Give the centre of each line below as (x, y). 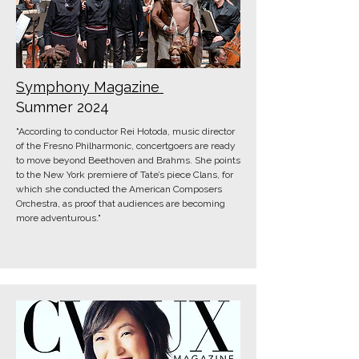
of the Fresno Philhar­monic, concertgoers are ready (126, 146)
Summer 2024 (63, 107)
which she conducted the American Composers (119, 189)
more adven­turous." (58, 218)
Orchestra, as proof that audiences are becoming (121, 204)
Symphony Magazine (90, 87)
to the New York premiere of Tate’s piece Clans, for (125, 175)
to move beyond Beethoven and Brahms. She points (128, 160)
